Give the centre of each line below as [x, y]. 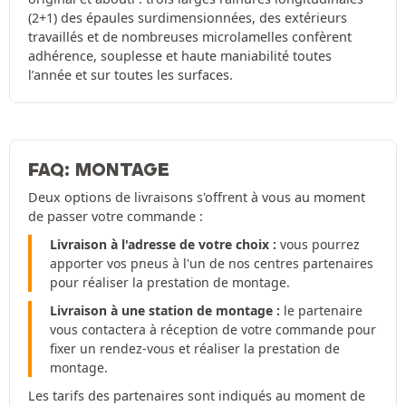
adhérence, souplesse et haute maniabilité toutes [180, 56]
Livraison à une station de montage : [165, 311]
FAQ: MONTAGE [99, 170]
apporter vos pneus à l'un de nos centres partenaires [212, 264]
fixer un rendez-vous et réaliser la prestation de [195, 349]
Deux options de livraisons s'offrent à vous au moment [197, 198]
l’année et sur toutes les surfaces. [130, 75]
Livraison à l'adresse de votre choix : [163, 245]
